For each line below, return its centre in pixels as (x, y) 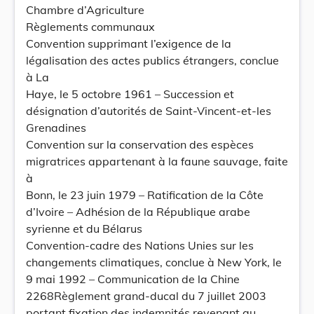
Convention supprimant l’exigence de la (129, 43)
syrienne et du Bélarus (84, 228)
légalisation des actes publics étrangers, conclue (152, 60)
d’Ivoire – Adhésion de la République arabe (138, 212)
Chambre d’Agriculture (85, 10)
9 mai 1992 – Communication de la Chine (133, 279)
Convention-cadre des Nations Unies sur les (140, 245)
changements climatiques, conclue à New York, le (154, 262)
